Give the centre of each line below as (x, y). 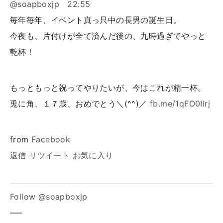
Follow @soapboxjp (49, 197)
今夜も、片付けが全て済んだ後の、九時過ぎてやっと (108, 36)
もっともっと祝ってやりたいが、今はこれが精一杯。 (108, 88)
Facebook (51, 140)
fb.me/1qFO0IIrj (180, 104)
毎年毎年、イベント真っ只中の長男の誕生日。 (96, 20)
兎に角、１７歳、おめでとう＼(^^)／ (80, 104)
